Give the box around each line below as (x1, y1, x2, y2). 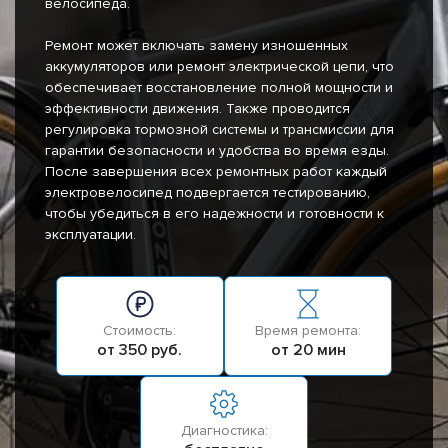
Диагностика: (180, 422, 268, 440)
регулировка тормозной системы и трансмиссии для (45, 121, 394, 139)
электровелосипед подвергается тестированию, (45, 184, 370, 202)
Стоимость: (103, 322, 177, 340)
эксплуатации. (45, 226, 136, 244)
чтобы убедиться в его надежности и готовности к (45, 205, 384, 223)
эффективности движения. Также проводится (45, 100, 350, 118)
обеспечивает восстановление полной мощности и (45, 79, 393, 97)
